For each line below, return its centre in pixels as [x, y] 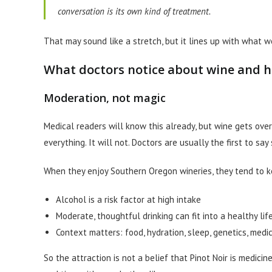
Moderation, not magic [105, 98]
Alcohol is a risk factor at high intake [128, 199]
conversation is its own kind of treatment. [134, 11]
